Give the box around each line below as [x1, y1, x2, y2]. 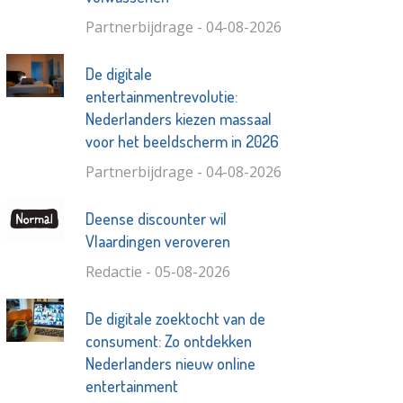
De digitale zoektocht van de [85, 309, 265, 329]
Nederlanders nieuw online [85, 354, 255, 374]
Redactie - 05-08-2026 [85, 262, 230, 282]
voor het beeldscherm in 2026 [85, 131, 279, 152]
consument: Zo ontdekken [85, 331, 252, 352]
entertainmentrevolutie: [85, 86, 237, 107]
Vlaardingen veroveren [85, 231, 230, 252]
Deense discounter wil [85, 209, 227, 229]
